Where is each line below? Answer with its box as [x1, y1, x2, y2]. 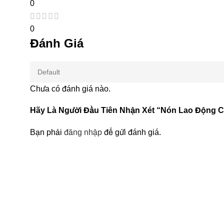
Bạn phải [30, 128, 64, 137]
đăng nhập [64, 128, 102, 137]
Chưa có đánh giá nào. [30, 84, 110, 93]
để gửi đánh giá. [102, 128, 161, 137]
